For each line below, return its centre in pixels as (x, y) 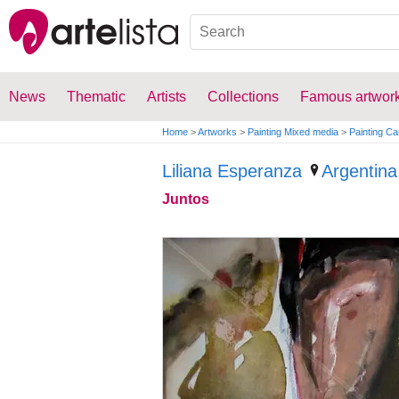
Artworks (217, 132)
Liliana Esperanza (232, 171)
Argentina (359, 171)
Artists (167, 97)
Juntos (186, 199)
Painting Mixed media (293, 132)
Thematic (96, 97)
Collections (243, 97)
